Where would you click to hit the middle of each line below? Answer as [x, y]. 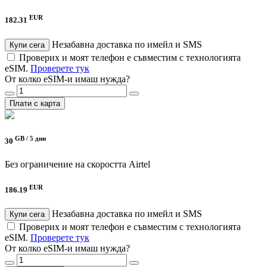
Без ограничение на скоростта [66, 164]
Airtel [139, 164]
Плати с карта [35, 103]
